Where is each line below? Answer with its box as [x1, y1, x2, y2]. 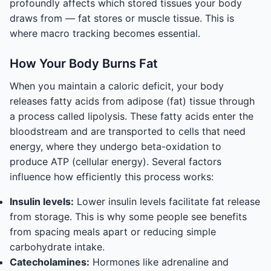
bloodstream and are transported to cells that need [10, 125, 246, 137]
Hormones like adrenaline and [90, 256, 229, 268]
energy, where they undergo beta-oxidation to [10, 140, 221, 152]
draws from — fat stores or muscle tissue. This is [10, 12, 234, 24]
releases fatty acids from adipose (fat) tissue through [10, 95, 255, 107]
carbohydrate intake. [10, 241, 105, 253]
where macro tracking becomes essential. [10, 27, 200, 39]
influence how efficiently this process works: [10, 171, 214, 183]
